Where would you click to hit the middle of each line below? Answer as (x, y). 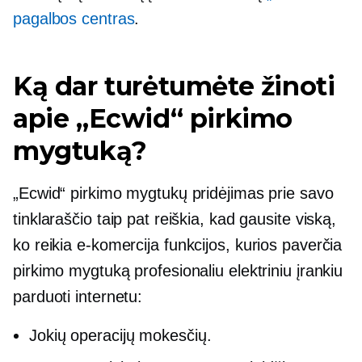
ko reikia (45, 245)
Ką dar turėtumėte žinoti (174, 86)
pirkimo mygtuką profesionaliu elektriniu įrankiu (178, 271)
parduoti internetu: (78, 297)
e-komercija (118, 245)
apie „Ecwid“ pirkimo (153, 119)
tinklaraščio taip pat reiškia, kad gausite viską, (175, 219)
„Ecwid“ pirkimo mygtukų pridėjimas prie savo (173, 194)
